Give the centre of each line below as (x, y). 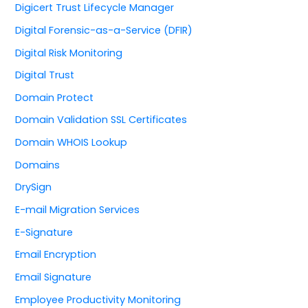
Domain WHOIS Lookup (71, 143)
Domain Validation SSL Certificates (101, 120)
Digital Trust (45, 75)
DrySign (34, 187)
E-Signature (44, 232)
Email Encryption (56, 255)
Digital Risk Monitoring (69, 53)
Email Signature (54, 277)
